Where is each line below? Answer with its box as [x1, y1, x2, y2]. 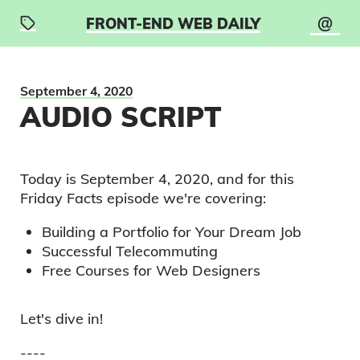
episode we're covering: [107, 189, 267, 207]
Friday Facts [20, 189, 104, 207]
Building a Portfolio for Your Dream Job [42, 223, 302, 241]
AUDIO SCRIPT [20, 100, 223, 133]
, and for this [210, 170, 295, 188]
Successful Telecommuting [42, 242, 219, 260]
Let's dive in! [20, 309, 104, 328]
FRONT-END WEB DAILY [86, 14, 261, 33]
